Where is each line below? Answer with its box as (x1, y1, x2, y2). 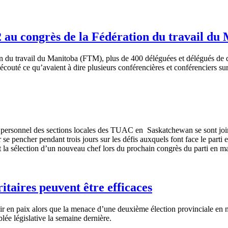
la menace (61, 204, 97, 213)
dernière (83, 213, 109, 222)
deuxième (118, 204, 149, 213)
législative (14, 213, 46, 222)
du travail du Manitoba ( (3, 54, 82, 63)
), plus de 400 (99, 54, 145, 63)
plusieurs (88, 63, 116, 72)
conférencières (118, 63, 164, 72)
